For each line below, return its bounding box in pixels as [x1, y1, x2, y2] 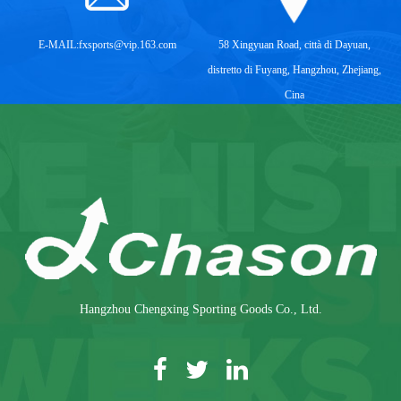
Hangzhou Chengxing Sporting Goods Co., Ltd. [79, 302, 322, 316]
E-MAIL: [38, 38, 79, 51]
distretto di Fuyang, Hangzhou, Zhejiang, [207, 63, 381, 76]
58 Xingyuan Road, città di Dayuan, [218, 38, 371, 51]
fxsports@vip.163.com [78, 38, 176, 51]
